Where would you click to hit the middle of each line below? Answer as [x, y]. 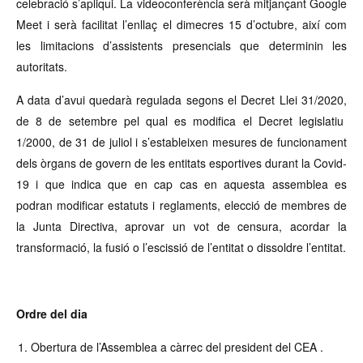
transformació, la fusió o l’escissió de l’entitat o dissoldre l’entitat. [181, 247]
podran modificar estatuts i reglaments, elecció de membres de [181, 205]
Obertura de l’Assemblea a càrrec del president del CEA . [177, 346]
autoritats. [42, 66]
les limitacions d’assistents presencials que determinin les [181, 45]
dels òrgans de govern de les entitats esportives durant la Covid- [181, 162]
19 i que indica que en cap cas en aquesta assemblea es [181, 184]
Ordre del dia [52, 313]
